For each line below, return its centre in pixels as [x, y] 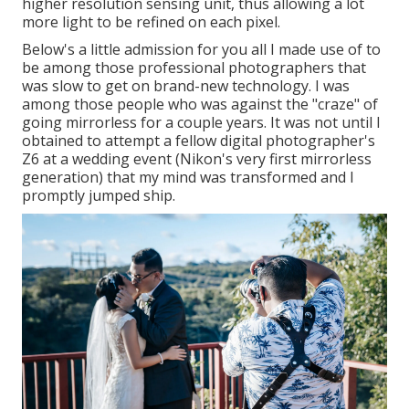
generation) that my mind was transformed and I [188, 178]
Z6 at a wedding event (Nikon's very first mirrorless [197, 159]
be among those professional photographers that [194, 68]
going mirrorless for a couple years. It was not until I [201, 123]
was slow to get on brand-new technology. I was [186, 86]
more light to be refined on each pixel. [151, 22]
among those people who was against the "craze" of [200, 105]
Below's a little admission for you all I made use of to [201, 50]
